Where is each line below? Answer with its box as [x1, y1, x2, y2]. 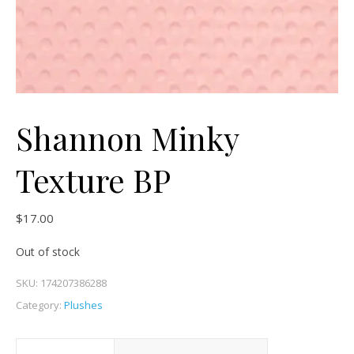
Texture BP [16, 159, 171, 201]
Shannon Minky [16, 117, 239, 160]
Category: [16, 298, 64, 313]
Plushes [64, 298, 103, 313]
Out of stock [16, 244, 80, 260]
